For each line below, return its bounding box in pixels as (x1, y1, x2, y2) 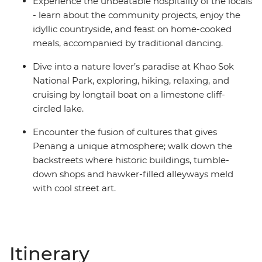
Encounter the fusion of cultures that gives (33, 126, 217, 138)
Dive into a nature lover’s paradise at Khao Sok (33, 61, 234, 73)
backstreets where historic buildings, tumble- (33, 154, 229, 166)
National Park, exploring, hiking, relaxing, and (33, 75, 229, 87)
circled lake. (33, 103, 84, 115)
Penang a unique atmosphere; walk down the (33, 140, 232, 152)
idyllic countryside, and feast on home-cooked (33, 23, 232, 35)
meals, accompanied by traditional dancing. (33, 37, 223, 49)
